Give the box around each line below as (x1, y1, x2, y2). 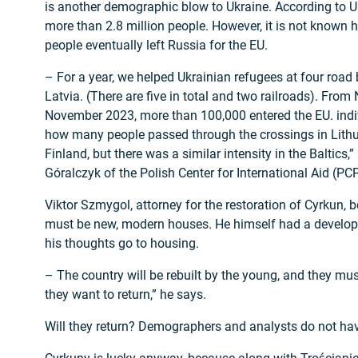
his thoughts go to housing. (45, 236, 199, 252)
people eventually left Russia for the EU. (45, 38, 268, 54)
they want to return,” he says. (45, 287, 206, 303)
